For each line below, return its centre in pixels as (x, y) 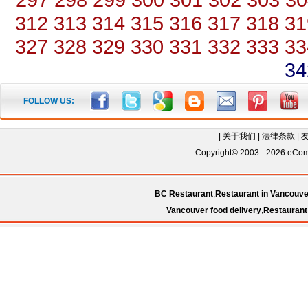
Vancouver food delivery (213, 210)
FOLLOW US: (48, 101)
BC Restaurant (184, 194)
